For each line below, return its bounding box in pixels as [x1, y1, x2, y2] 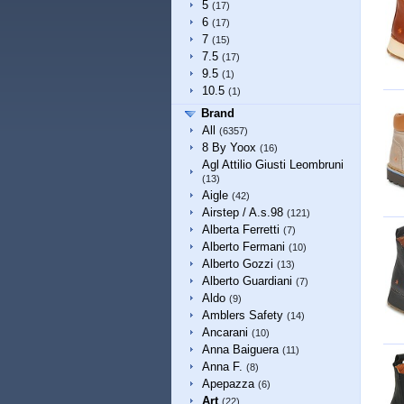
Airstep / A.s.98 [201, 206, 283, 219]
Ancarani [201, 326, 248, 339]
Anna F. [201, 360, 243, 373]
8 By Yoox [201, 141, 256, 154]
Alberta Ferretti [201, 223, 280, 236]
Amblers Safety [201, 308, 283, 322]
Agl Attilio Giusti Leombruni [201, 158, 344, 171]
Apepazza [201, 377, 254, 390]
